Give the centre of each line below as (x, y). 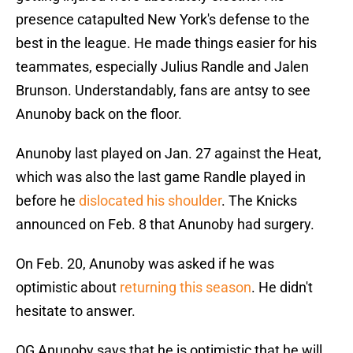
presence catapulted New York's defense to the (163, 20)
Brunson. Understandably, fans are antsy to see (163, 91)
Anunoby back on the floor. (99, 114)
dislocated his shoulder (150, 201)
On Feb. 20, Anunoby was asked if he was (145, 264)
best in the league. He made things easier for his (166, 43)
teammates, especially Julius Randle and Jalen (162, 67)
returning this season (186, 288)
